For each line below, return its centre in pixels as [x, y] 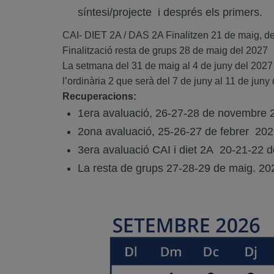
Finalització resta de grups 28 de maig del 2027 [165, 50]
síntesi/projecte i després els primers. [170, 12]
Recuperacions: [99, 96]
